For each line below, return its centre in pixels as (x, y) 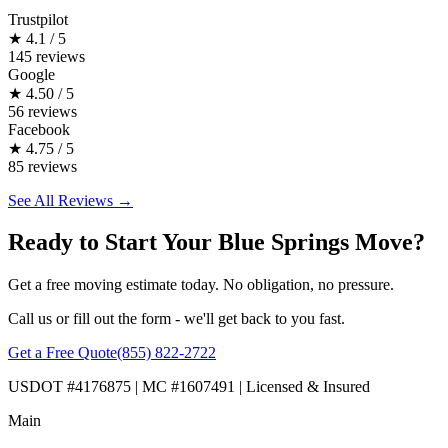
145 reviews (46, 56)
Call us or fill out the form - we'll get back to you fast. (176, 319)
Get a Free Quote (62, 353)
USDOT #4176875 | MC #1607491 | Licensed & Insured (189, 387)
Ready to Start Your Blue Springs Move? (216, 242)
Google (31, 74)
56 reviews (42, 111)
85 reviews (42, 166)
